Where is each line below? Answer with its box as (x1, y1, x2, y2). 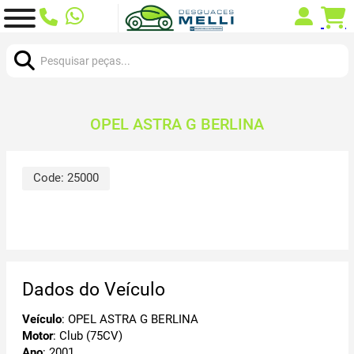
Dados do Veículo (21, 279, 165, 300)
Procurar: (5, 33, 54, 48)
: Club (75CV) (52, 328, 122, 343)
